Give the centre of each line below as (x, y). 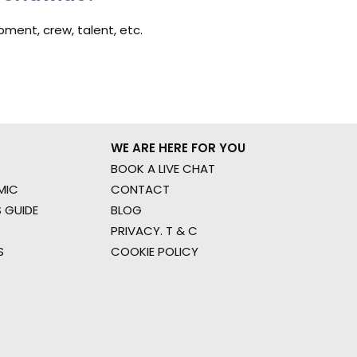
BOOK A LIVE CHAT (163, 169)
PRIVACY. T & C (154, 231)
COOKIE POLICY (155, 251)
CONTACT (140, 189)
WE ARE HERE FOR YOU (178, 148)
